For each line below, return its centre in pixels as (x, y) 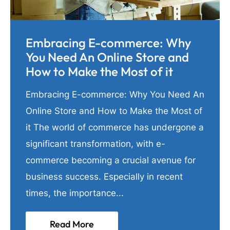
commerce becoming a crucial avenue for (111, 160)
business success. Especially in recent (104, 176)
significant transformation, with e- (95, 143)
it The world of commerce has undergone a (115, 127)
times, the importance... (75, 193)
